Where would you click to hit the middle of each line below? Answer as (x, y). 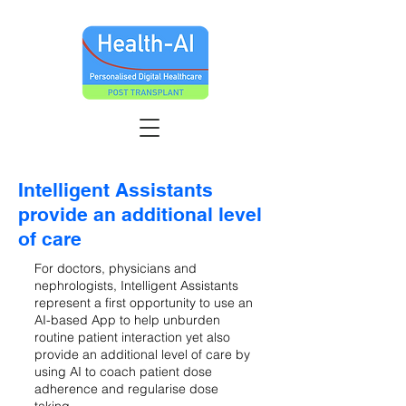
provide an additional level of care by (142, 354)
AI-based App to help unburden (127, 320)
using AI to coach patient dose (123, 372)
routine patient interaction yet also (132, 337)
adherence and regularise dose (126, 389)
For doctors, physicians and (116, 268)
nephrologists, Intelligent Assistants (136, 285)
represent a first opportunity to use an (144, 303)
